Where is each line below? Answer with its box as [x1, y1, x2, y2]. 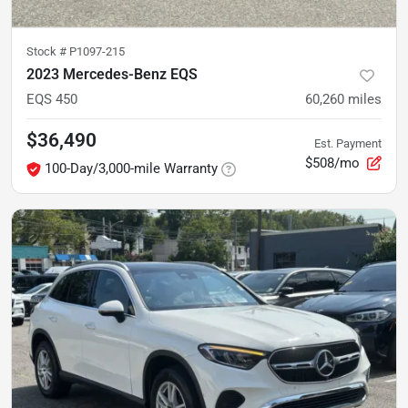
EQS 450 [26, 91, 77, 107]
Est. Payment [314, 136, 382, 150]
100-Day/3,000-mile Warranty [45, 160, 218, 177]
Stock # [26, 45, 69, 58]
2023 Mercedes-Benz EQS [26, 66, 198, 83]
